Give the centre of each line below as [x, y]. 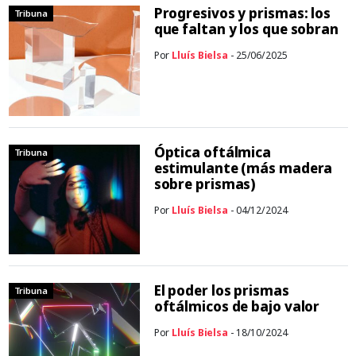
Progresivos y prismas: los [242, 14]
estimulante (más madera [243, 168]
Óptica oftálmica [213, 152]
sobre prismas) [205, 184]
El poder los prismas [221, 290]
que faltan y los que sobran [246, 29]
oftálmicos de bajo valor [237, 306]
